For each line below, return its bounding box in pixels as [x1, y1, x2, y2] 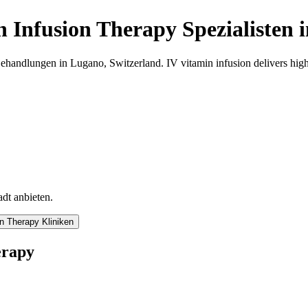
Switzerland [109, 56, 161, 69]
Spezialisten [182, 16, 294, 42]
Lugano [70, 56, 104, 69]
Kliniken [42, 217, 74, 228]
